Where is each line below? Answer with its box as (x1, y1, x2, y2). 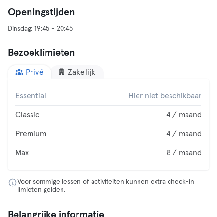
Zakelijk (67, 68, 96, 76)
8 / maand (167, 149, 201, 156)
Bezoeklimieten (8, 48, 75, 58)
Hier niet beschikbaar (128, 92, 201, 100)
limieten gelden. (17, 186, 65, 193)
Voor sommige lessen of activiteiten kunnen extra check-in (17, 178, 194, 185)
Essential (15, 92, 46, 100)
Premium (15, 130, 46, 138)
